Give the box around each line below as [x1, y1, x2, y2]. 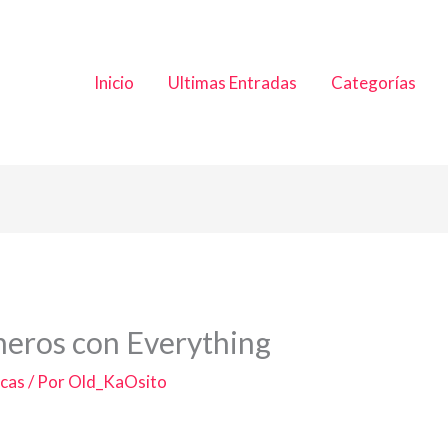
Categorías [331, 72, 416, 93]
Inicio [94, 72, 134, 93]
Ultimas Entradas [168, 72, 297, 93]
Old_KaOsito [68, 370, 168, 392]
